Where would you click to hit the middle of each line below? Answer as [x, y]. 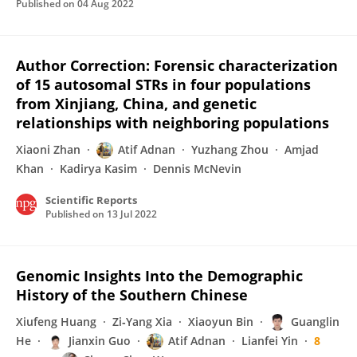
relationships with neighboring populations [173, 123]
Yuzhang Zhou [230, 149]
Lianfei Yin [270, 341]
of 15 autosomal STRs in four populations [163, 84]
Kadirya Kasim [98, 169]
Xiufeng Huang [56, 322]
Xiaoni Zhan [48, 149]
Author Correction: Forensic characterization [177, 65]
